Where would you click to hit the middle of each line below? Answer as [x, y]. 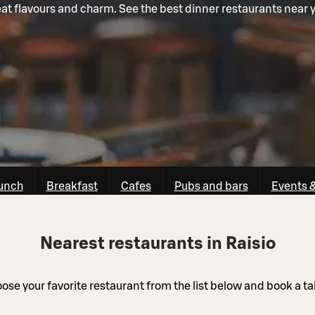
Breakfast [72, 186]
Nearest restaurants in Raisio [157, 244]
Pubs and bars [211, 186]
